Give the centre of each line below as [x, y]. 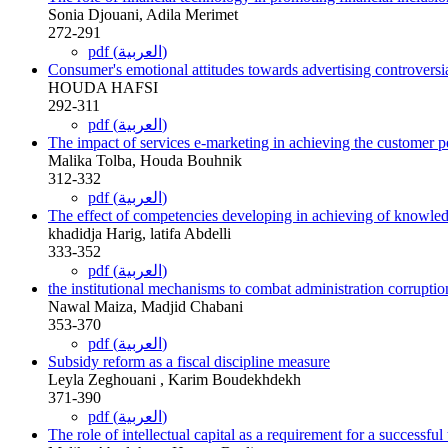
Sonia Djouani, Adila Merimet [143, 14]
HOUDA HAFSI [103, 87]
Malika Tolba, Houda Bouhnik [145, 160]
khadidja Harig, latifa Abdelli [139, 233]
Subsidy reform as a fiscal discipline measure [189, 361]
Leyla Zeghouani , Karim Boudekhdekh [174, 379]
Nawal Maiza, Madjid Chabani [145, 306]
